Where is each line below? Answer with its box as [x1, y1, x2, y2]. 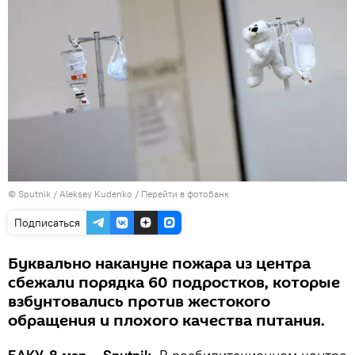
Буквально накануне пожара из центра [8, 252, 311, 275]
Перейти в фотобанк [141, 187, 229, 200]
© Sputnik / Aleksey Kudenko [8, 187, 132, 200]
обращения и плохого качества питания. [8, 309, 325, 332]
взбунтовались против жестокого [8, 290, 270, 313]
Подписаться [14, 215, 80, 230]
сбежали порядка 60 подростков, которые [8, 271, 340, 294]
